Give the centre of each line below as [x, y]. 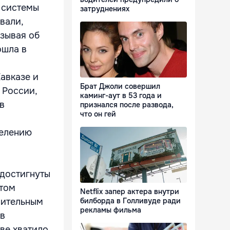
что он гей [98, 114]
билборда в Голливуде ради [130, 201]
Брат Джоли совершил [120, 87]
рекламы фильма [111, 210]
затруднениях [105, 9]
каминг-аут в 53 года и [121, 96]
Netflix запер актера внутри [130, 192]
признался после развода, [127, 105]
